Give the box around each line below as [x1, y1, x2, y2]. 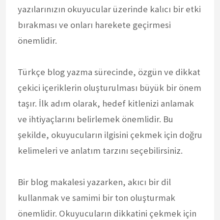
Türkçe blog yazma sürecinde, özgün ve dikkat [18, 66, 200, 78]
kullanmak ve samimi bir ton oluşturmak [18, 192, 175, 203]
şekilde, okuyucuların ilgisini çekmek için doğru [18, 129, 202, 140]
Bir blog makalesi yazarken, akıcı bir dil [18, 176, 171, 188]
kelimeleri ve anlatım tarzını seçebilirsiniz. [18, 144, 183, 156]
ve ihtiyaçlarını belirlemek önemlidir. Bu [18, 113, 173, 125]
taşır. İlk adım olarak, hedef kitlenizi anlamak [18, 97, 194, 109]
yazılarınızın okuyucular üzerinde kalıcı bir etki [18, 3, 201, 15]
